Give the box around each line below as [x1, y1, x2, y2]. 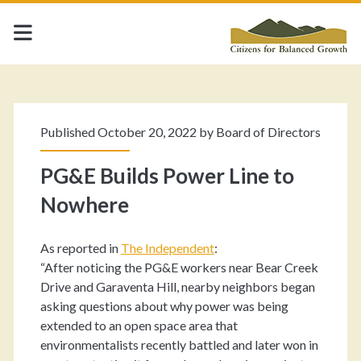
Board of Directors [215, 124, 321, 139]
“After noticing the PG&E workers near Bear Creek [39, 259, 318, 275]
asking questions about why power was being [39, 298, 288, 313]
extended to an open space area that [39, 317, 238, 333]
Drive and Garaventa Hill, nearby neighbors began [39, 279, 315, 294]
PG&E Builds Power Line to [39, 163, 294, 189]
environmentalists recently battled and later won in [39, 337, 318, 352]
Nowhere [39, 192, 129, 218]
